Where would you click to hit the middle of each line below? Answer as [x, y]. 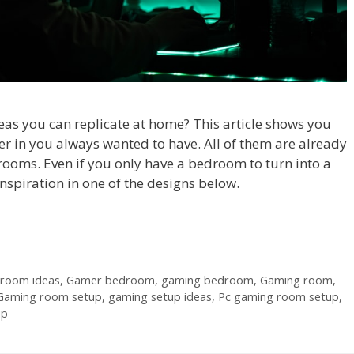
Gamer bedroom [110, 280]
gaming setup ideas [160, 296]
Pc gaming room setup [279, 296]
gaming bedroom [207, 280]
